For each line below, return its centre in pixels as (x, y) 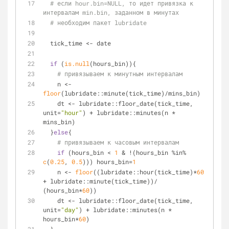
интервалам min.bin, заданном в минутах (111, 12)
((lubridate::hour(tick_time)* (145, 172)
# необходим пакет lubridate (98, 22)
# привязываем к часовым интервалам (118, 142)
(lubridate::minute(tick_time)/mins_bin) (131, 93)
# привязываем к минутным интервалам (120, 74)
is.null (77, 63)
